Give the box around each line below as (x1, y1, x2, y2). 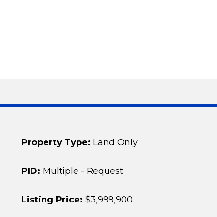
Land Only (91, 137, 138, 148)
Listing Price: (21, 194, 83, 205)
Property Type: (21, 137, 91, 148)
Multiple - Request (40, 166, 123, 176)
